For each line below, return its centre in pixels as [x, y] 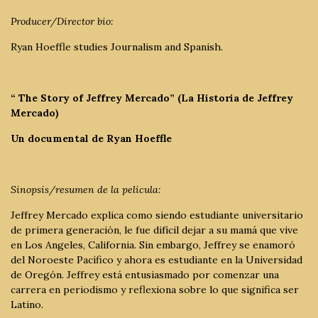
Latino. [27, 304]
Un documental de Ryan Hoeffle [91, 138]
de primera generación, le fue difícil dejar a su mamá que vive [154, 230]
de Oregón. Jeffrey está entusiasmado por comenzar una [145, 274]
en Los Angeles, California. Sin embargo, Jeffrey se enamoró [153, 245]
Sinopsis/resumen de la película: [86, 189]
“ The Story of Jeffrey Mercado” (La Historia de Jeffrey [152, 98]
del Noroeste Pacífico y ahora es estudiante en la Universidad [157, 259]
